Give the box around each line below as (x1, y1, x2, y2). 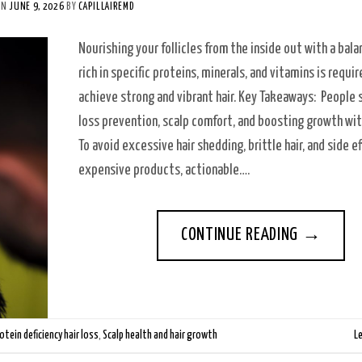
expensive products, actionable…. (78, 162, 250, 178)
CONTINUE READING (180, 226, 302, 245)
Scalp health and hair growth (103, 330, 217, 342)
